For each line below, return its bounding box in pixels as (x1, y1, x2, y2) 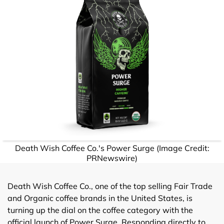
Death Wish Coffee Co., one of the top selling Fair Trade (7, 180, 212, 191)
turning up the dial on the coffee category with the (7, 204, 193, 215)
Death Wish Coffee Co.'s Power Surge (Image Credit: (14, 142, 209, 153)
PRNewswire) (86, 152, 137, 163)
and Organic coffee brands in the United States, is (7, 192, 192, 203)
